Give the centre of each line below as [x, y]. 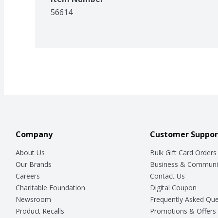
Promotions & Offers [183, 211]
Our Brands [34, 164]
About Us [30, 152]
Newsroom [33, 199]
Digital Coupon [173, 187]
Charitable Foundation [50, 187]
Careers [28, 176]
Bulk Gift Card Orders [183, 152]
